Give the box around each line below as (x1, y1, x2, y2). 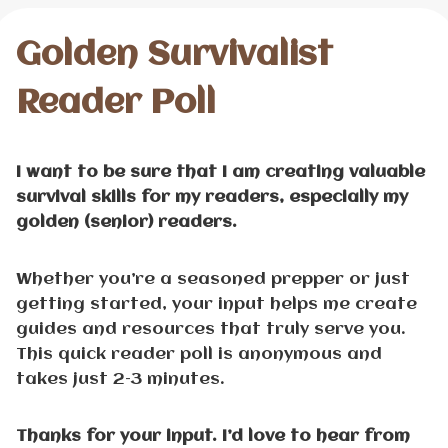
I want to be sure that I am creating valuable (15, 163, 425, 181)
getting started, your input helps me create (15, 295, 417, 313)
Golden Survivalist (15, 38, 333, 73)
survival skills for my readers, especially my (15, 188, 408, 206)
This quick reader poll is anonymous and (15, 345, 382, 363)
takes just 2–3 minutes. (15, 370, 225, 388)
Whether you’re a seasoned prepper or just (15, 270, 410, 288)
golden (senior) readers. (15, 213, 237, 231)
